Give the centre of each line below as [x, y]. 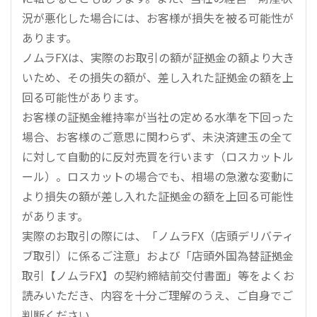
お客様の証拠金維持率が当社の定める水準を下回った [158, 117]
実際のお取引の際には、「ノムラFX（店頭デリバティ [158, 236]
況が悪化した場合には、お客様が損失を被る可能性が [158, 18]
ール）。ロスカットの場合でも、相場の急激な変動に [158, 177]
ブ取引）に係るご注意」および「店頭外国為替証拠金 [158, 256]
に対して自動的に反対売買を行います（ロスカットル [158, 157]
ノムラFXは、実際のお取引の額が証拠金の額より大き [158, 58]
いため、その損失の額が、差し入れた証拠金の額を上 [158, 77]
